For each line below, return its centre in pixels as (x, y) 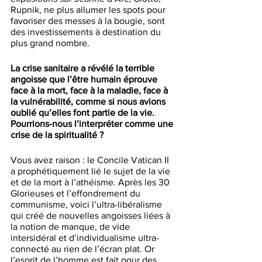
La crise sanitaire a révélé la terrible (84, 68)
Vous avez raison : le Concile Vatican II (91, 160)
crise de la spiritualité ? (57, 135)
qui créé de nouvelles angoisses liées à (92, 216)
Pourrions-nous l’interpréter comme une (93, 124)
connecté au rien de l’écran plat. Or (84, 249)
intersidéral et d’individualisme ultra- (85, 238)
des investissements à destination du (87, 32)
